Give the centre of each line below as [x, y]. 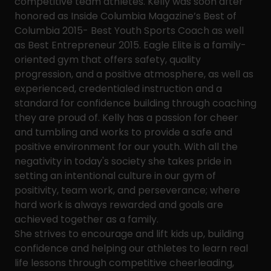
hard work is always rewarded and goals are [119, 205]
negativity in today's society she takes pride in [123, 161]
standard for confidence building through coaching [135, 103]
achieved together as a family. [88, 219]
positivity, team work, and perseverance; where [127, 190]
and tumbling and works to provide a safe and [123, 132]
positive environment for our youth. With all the [126, 147]
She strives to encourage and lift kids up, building [129, 234]
